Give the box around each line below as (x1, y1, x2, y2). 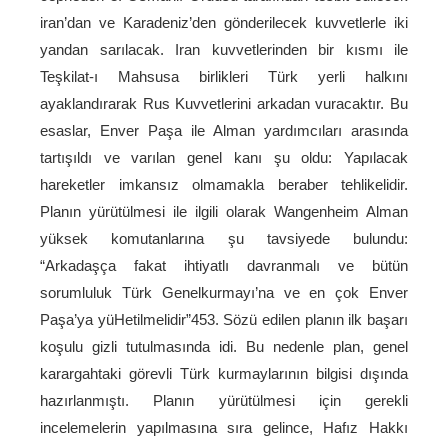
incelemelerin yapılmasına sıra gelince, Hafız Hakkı (40, 419, 408, 436)
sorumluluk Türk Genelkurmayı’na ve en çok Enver (40, 284, 408, 301)
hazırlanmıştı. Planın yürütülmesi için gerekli (40, 392, 408, 409)
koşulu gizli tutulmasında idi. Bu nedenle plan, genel (40, 338, 408, 355)
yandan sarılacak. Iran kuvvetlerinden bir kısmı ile (40, 41, 408, 58)
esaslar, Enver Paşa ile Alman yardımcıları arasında (40, 122, 408, 139)
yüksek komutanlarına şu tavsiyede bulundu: (40, 230, 408, 247)
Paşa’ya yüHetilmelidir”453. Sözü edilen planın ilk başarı (40, 311, 408, 328)
